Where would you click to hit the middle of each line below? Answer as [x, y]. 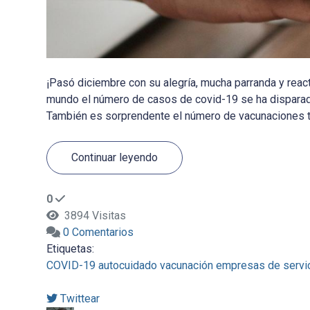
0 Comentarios [98, 232]
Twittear [80, 299]
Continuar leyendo [114, 157]
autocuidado [127, 266]
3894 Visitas [92, 216]
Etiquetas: [70, 249]
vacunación [186, 266]
